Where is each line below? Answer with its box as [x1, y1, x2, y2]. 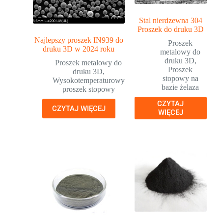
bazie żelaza [162, 83, 199, 92]
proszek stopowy [62, 85, 115, 94]
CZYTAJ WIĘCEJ [52, 104, 106, 113]
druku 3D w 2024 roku [43, 45, 115, 54]
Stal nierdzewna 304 [138, 16, 202, 25]
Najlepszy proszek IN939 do [34, 36, 123, 45]
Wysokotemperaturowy [52, 76, 125, 85]
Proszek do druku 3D [137, 25, 204, 34]
